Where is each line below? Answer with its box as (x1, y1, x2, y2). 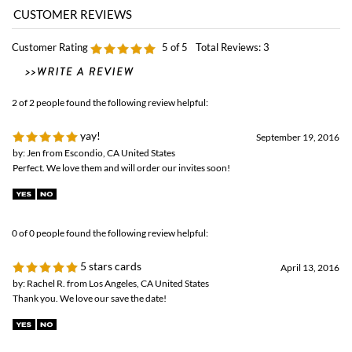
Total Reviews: (196, 30, 263, 43)
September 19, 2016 (256, 120, 339, 132)
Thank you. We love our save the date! (13, 281, 167, 293)
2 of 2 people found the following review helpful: (12, 86, 208, 97)
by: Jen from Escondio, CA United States (13, 136, 175, 148)
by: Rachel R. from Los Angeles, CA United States (13, 266, 209, 278)
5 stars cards (78, 248, 141, 262)
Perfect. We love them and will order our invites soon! (13, 151, 230, 163)
